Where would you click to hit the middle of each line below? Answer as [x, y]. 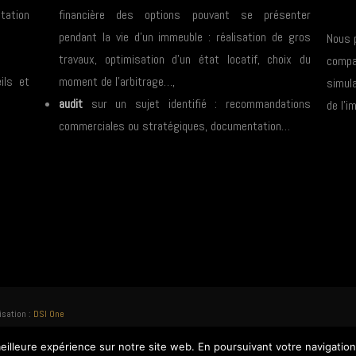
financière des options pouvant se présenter [185, 15]
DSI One [49, 314]
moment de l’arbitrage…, [117, 82]
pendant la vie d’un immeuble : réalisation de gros [185, 37]
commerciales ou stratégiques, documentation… [175, 126]
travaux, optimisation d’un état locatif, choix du [185, 60]
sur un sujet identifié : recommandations [197, 104]
